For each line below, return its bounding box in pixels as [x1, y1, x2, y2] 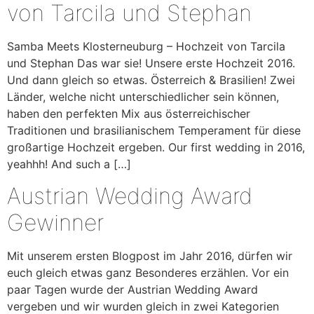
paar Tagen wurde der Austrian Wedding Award [7, 282, 258, 296]
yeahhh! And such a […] [7, 157, 131, 172]
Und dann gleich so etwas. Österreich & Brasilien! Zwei [7, 73, 295, 88]
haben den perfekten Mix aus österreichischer [7, 107, 250, 121]
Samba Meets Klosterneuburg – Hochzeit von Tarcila [7, 39, 285, 54]
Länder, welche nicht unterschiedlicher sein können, [7, 90, 279, 104]
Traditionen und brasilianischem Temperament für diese [7, 123, 301, 138]
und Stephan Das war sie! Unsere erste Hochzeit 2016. [7, 56, 295, 71]
